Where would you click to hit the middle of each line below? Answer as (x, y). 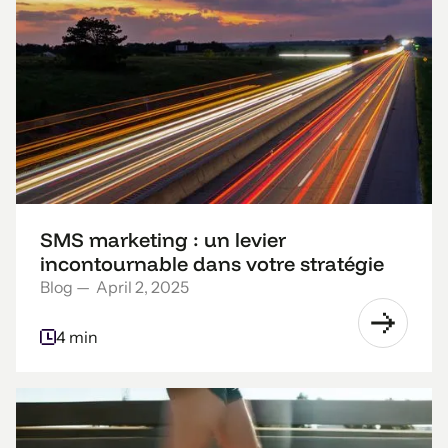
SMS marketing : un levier (163, 239)
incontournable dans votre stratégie (212, 263)
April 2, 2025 (142, 286)
